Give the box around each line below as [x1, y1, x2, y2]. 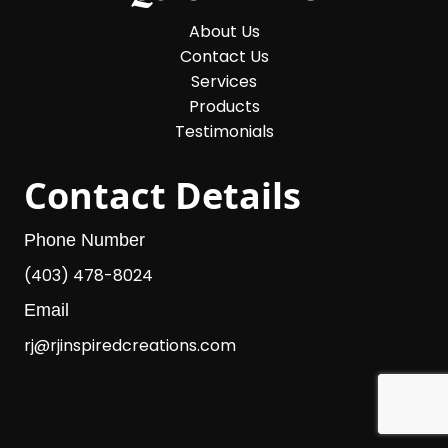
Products [188, 94, 260, 118]
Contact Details [24, 170, 301, 220]
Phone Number [24, 229, 145, 250]
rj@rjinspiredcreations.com [24, 333, 236, 357]
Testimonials [174, 119, 274, 143]
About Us [188, 19, 260, 43]
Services [191, 69, 257, 93]
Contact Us [179, 44, 269, 68]
